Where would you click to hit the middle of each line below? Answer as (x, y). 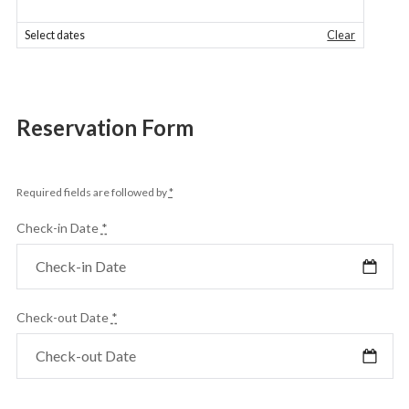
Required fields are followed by (92, 193)
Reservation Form (105, 127)
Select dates (54, 35)
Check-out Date (63, 318)
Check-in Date (58, 228)
